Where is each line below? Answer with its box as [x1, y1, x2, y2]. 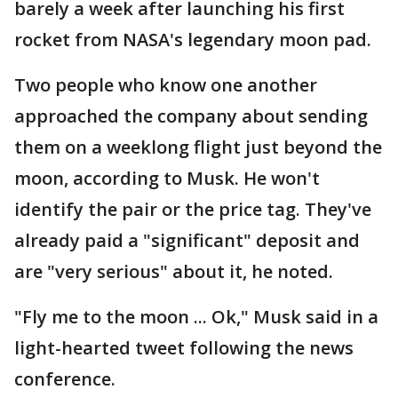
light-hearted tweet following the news [14, 336, 354, 361]
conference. [14, 367, 115, 392]
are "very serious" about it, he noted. [14, 259, 333, 284]
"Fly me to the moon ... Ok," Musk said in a [14, 305, 378, 330]
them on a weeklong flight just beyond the [14, 135, 382, 160]
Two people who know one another [14, 73, 317, 98]
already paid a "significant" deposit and [14, 228, 360, 253]
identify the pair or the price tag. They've [14, 197, 371, 222]
